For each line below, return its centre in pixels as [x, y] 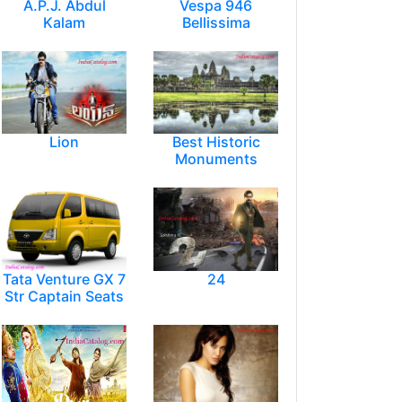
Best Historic [216, 142]
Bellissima [216, 22]
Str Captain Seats [64, 297]
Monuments [216, 159]
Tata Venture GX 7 [64, 280]
